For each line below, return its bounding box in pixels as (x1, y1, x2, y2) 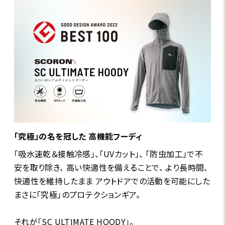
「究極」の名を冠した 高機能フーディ (14, 130, 142, 143)
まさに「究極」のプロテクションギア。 (14, 188, 140, 201)
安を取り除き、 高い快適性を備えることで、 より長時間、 (14, 161, 208, 174)
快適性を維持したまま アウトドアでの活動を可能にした (14, 175, 210, 187)
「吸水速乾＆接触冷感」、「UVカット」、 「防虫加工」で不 (14, 148, 203, 160)
